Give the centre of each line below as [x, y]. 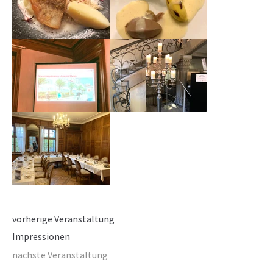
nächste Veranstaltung [60, 255]
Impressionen [41, 237]
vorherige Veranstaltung [63, 218]
